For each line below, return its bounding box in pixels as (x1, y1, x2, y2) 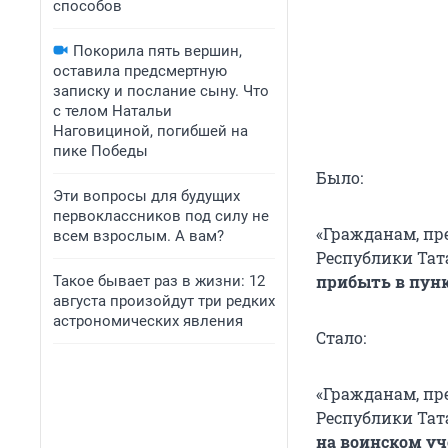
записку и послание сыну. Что (53, 82, 269, 100)
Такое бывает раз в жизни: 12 (53, 272, 265, 290)
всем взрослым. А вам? (53, 227, 224, 245)
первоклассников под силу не (53, 207, 269, 225)
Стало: (316, 327, 366, 349)
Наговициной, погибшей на (53, 122, 248, 140)
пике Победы (53, 142, 148, 160)
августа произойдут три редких (53, 292, 275, 310)
